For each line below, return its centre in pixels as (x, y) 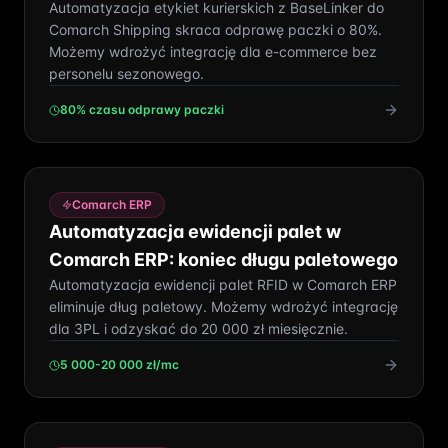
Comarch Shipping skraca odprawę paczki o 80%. (215, 29)
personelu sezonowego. (126, 73)
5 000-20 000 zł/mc (119, 364)
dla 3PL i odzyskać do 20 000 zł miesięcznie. (198, 328)
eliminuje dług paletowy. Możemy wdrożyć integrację (223, 306)
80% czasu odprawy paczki (142, 109)
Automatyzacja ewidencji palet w (195, 231)
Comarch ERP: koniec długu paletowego (223, 259)
